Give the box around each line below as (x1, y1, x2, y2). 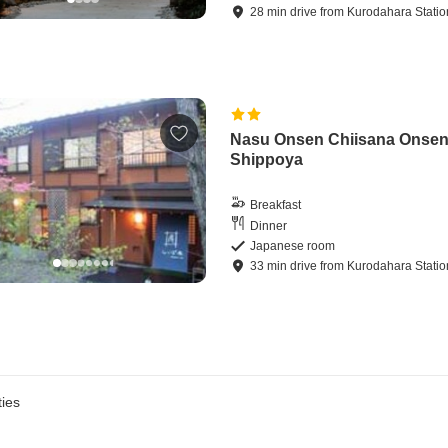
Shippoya (230, 151, 304, 169)
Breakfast (250, 197, 302, 212)
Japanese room (250, 239, 336, 254)
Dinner (250, 218, 288, 233)
